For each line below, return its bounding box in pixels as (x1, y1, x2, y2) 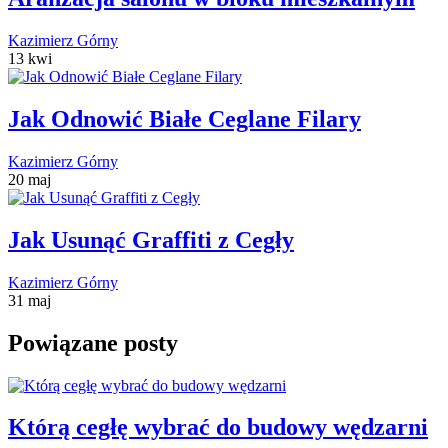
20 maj (8, 170, 51, 188)
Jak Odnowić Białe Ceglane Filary (8, 106, 361, 133)
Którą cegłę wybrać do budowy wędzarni (8, 414, 428, 441)
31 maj (8, 291, 51, 309)
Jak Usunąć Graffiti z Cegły (8, 226, 294, 253)
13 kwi (8, 50, 52, 68)
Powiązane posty (8, 329, 178, 356)
